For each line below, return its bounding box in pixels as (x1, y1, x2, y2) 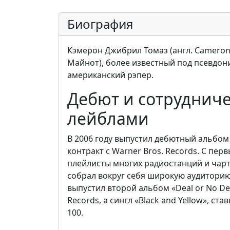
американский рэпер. (67, 69, 154, 81)
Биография (67, 15, 133, 32)
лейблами (67, 107, 149, 129)
